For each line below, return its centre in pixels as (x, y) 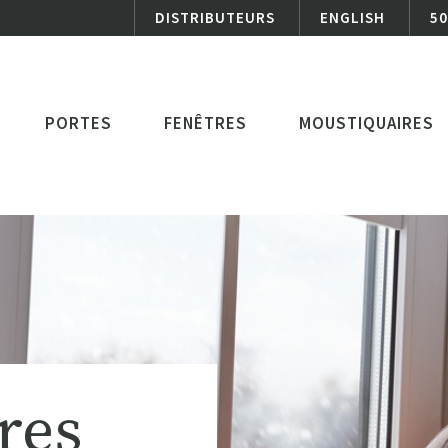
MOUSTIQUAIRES (366, 123)
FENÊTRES (205, 123)
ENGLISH (352, 17)
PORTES (78, 123)
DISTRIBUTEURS (215, 17)
